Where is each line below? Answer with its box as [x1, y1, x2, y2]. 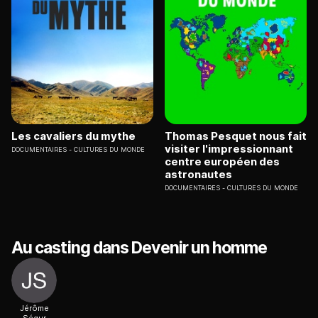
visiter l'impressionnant [165, 142, 293, 156]
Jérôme [19, 303, 49, 314]
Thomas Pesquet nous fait [165, 129, 307, 143]
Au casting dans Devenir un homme [11, 238, 268, 258]
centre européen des [165, 155, 280, 169]
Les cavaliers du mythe [11, 129, 136, 143]
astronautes [165, 168, 232, 182]
